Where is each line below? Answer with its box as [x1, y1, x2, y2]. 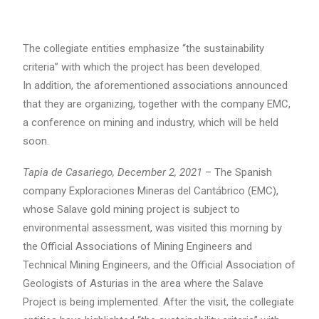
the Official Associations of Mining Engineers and [23, 240, 252, 253]
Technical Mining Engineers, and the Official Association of [23, 258, 296, 271]
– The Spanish [202, 166, 272, 179]
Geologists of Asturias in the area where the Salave [23, 277, 263, 290]
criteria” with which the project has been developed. [23, 61, 262, 73]
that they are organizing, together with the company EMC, [23, 98, 291, 110]
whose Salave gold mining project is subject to [23, 203, 240, 216]
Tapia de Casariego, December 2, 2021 [23, 166, 202, 179]
